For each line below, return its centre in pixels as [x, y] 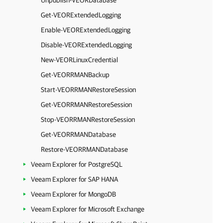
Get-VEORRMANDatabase [78, 134]
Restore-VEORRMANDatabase [84, 149]
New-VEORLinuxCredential [79, 60]
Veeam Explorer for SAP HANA [74, 179]
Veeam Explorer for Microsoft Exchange [88, 209]
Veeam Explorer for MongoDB [73, 194]
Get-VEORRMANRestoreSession [86, 105]
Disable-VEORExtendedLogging [86, 45]
